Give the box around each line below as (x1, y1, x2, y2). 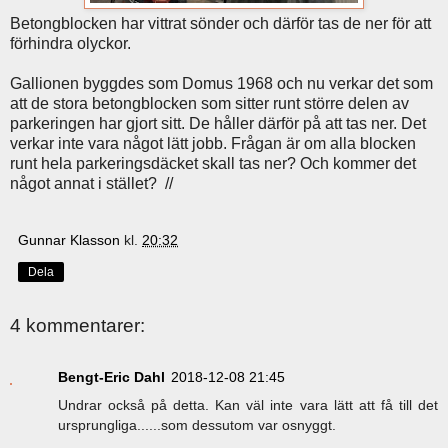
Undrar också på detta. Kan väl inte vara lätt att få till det (58, 397, 438, 414)
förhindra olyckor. (10, 34, 131, 52)
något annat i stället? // (10, 174, 173, 192)
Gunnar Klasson (18, 231, 120, 248)
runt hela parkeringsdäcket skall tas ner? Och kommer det (10, 154, 416, 172)
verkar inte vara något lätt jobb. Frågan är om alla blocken (10, 134, 416, 152)
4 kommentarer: (10, 314, 145, 336)
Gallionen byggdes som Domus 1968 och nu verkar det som (10, 74, 433, 92)
